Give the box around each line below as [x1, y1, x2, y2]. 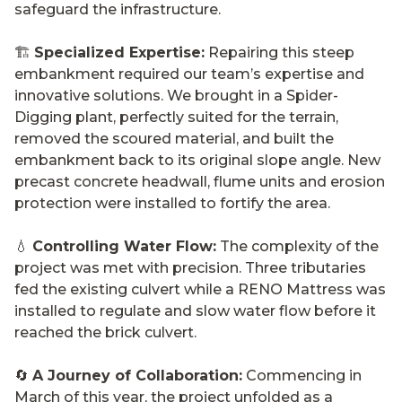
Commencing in [242, 366, 362, 384]
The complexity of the [216, 237, 379, 255]
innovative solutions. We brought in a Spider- [14, 86, 338, 104]
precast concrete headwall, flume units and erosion [14, 172, 385, 190]
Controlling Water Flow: [32, 237, 216, 255]
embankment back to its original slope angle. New [14, 151, 380, 169]
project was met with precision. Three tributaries [14, 258, 366, 276]
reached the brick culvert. [14, 323, 197, 341]
